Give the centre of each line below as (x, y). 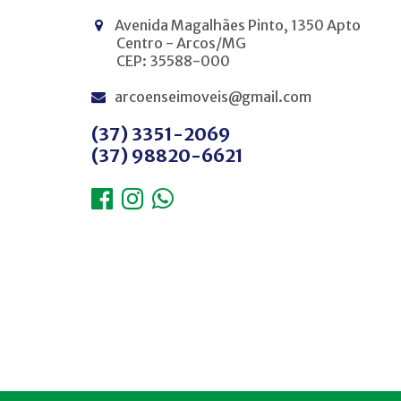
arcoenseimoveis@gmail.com (213, 97)
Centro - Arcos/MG (181, 43)
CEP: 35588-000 (173, 61)
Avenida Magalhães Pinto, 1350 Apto (236, 25)
